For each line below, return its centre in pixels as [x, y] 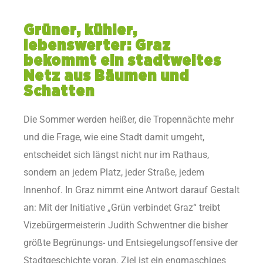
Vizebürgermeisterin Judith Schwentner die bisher [126, 225]
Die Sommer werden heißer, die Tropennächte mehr [129, 120]
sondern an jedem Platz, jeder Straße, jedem [114, 173]
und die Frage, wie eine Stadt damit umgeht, [114, 137]
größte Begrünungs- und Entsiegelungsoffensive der [131, 243]
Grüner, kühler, [80, 31]
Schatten [59, 92]
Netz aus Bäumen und [106, 77]
